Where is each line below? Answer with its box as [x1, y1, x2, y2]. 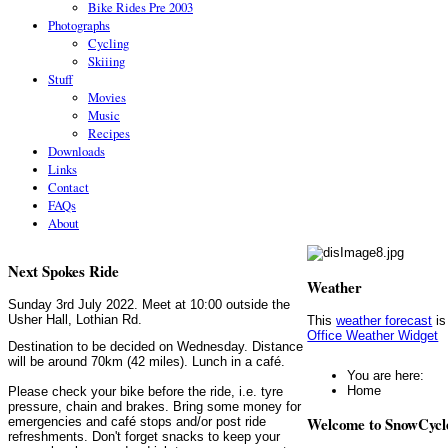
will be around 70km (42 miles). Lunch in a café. [8, 354, 285, 370]
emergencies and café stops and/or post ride [8, 414, 266, 430]
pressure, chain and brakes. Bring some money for [8, 399, 301, 415]
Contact [48, 177, 89, 196]
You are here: [347, 368, 433, 384]
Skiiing [88, 51, 125, 70]
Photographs [48, 15, 110, 34]
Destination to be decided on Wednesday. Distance [8, 339, 303, 355]
